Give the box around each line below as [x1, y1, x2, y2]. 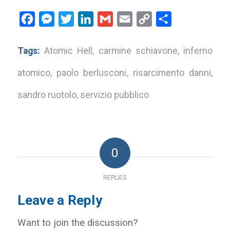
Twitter [73, 14, 99, 24]
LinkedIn [93, 14, 124, 24]
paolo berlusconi [56, 68, 127, 79]
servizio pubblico [80, 90, 149, 101]
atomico [17, 68, 50, 79]
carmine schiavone [98, 46, 178, 56]
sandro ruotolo [17, 90, 76, 101]
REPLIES [103, 174, 127, 182]
